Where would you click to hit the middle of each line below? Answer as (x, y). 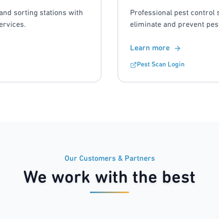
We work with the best (109, 179)
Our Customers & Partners (109, 159)
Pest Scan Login (161, 65)
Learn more (150, 49)
